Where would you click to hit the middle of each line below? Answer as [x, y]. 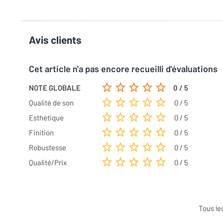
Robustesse [48, 147]
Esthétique [46, 117]
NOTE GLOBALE [55, 88]
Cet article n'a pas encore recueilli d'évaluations [123, 69]
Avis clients [55, 40]
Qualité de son [51, 103]
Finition [41, 132]
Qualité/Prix [48, 162]
